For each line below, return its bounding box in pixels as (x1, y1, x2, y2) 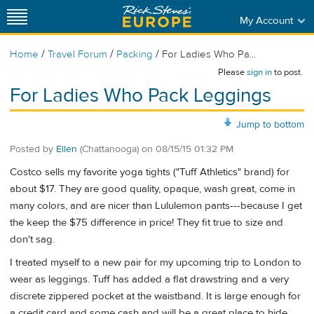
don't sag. (10, 233, 55, 247)
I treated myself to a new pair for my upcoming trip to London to (10, 256, 301, 270)
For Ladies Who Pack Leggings (10, 83, 271, 108)
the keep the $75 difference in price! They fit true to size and (10, 216, 283, 230)
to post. (272, 67, 303, 78)
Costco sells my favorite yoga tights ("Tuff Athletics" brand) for (10, 165, 289, 179)
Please (218, 67, 247, 78)
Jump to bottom (236, 118, 304, 131)
